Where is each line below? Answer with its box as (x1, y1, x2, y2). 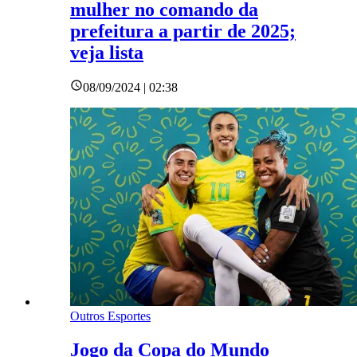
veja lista (70, 41, 143, 63)
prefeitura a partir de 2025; (70, 20, 296, 41)
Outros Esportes (70, 309, 151, 324)
